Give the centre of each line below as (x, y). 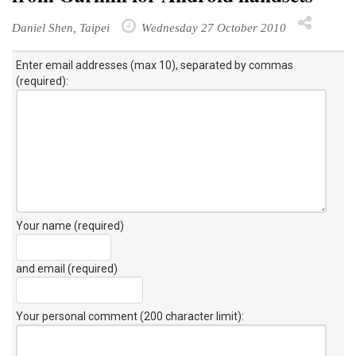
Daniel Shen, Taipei (61, 27)
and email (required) (67, 268)
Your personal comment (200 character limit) (129, 316)
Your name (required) (70, 225)
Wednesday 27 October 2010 (212, 27)
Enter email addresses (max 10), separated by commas (155, 65)
